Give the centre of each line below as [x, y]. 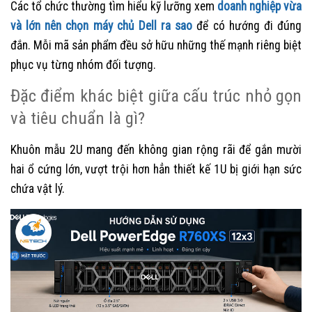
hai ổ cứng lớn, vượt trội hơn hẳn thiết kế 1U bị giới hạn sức [156, 169]
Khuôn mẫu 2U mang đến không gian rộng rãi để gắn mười [156, 149]
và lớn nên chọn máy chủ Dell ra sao [102, 25]
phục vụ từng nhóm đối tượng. [83, 64]
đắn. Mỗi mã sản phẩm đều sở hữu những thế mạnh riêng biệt [156, 45]
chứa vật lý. [38, 188]
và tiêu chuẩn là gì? [78, 118]
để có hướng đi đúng [247, 25]
